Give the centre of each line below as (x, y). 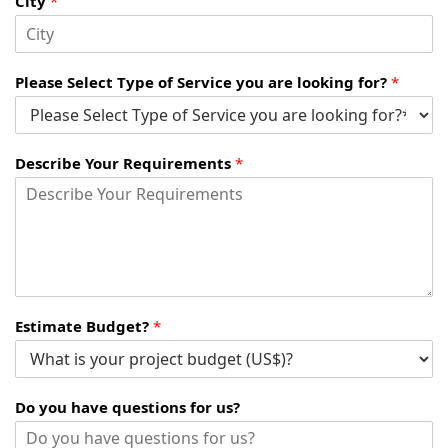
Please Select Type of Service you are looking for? (203, 82)
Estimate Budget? (84, 326)
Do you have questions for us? (127, 407)
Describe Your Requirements (125, 163)
